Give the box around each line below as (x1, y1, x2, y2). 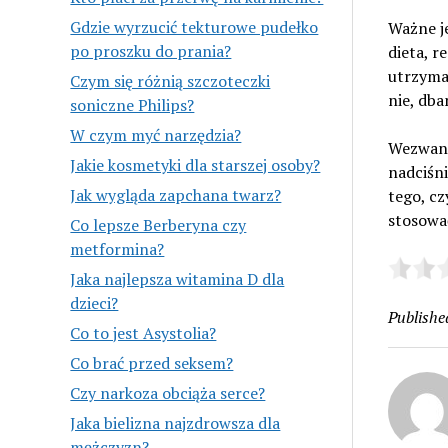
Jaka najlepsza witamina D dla (70, 267, 285, 290)
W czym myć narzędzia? (70, 123, 242, 146)
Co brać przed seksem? (70, 351, 234, 374)
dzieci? (70, 291, 119, 314)
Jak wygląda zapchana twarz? (70, 183, 282, 206)
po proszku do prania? (70, 39, 232, 62)
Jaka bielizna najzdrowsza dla (70, 411, 281, 434)
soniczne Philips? (70, 93, 195, 116)
